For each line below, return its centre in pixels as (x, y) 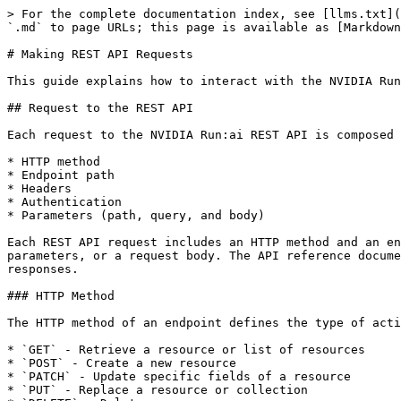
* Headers (39, 188)
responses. (43, 269)
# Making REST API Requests (100, 54)
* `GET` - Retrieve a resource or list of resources (186, 350)
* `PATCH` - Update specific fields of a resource (179, 376)
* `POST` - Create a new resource (122, 363)
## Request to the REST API (100, 108)
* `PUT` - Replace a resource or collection (158, 390)
